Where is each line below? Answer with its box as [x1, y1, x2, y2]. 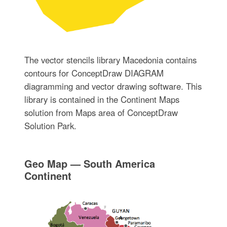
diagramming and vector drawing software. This [24, 80, 202, 93]
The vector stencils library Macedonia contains [24, 54, 197, 66]
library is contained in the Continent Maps [24, 93, 179, 106]
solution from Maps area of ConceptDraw [24, 106, 178, 119]
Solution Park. [24, 120, 77, 132]
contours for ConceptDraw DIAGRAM [24, 67, 164, 80]
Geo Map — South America [24, 156, 155, 171]
